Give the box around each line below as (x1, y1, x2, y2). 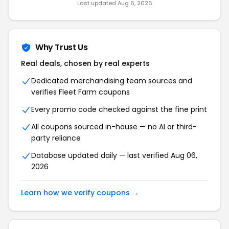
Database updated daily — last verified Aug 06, (31, 150, 197, 161)
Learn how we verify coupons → (21, 188, 139, 198)
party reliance (31, 133, 81, 143)
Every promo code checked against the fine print (31, 104, 207, 114)
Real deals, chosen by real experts (21, 58, 150, 68)
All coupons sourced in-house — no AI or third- (31, 122, 197, 132)
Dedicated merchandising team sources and (31, 76, 192, 86)
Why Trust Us (35, 41, 88, 53)
